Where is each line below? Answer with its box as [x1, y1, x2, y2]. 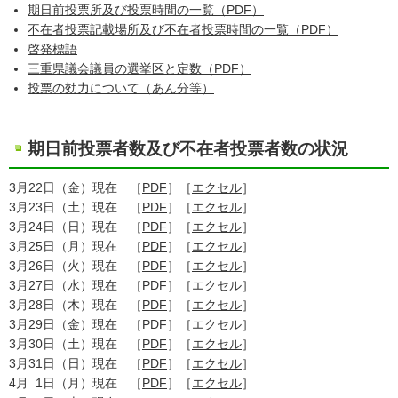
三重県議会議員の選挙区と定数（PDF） [28, 61, 251, 76]
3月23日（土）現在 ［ [9, 200, 142, 214]
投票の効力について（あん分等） [28, 81, 214, 95]
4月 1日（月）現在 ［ [9, 376, 142, 390]
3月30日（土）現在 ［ [9, 337, 142, 351]
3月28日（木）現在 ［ [9, 298, 142, 312]
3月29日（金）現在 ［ [9, 317, 142, 331]
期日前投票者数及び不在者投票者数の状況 [28, 139, 348, 158]
